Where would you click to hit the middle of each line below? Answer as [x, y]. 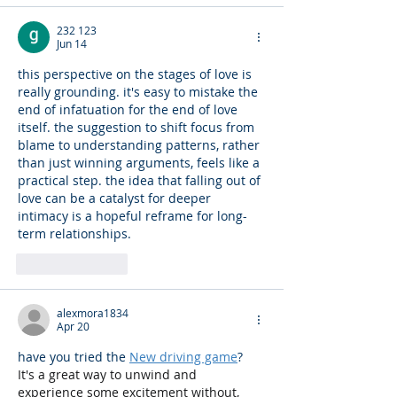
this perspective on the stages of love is [136, 74]
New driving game [183, 356]
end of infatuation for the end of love [129, 109]
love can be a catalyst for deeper [116, 198]
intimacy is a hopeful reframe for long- [132, 215]
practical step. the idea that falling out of [141, 180]
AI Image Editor [180, 233]
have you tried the [74, 356]
